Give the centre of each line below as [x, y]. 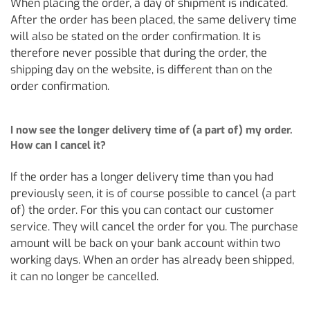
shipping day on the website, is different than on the [142, 70]
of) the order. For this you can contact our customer [142, 210]
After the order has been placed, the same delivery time [154, 20]
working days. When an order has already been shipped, [152, 260]
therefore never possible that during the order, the [139, 53]
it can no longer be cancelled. [84, 276]
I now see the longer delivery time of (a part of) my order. [152, 130]
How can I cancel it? [58, 145]
